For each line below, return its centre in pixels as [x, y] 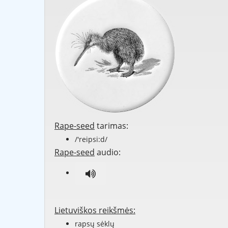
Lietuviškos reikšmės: [95, 210]
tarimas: [111, 126]
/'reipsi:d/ [91, 139]
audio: [108, 152]
